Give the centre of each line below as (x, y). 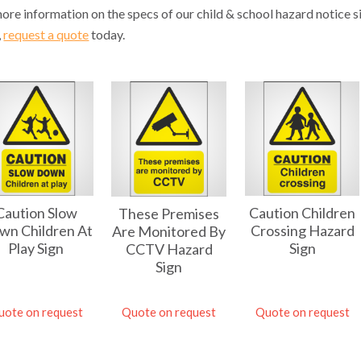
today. (108, 34)
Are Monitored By (169, 231)
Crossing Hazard (302, 231)
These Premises (169, 213)
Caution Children (302, 213)
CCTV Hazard (169, 249)
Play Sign (36, 249)
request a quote (46, 34)
